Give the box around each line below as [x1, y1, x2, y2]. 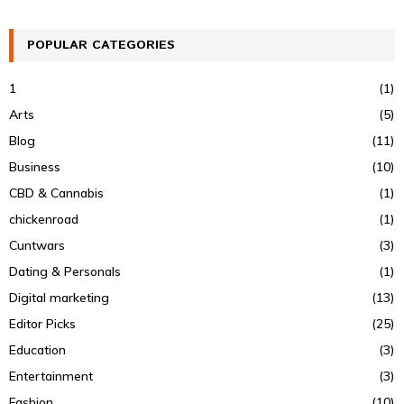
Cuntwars [9, 236, 65, 253]
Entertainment [9, 367, 93, 384]
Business [9, 158, 60, 175]
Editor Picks [9, 315, 76, 332]
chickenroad [9, 210, 78, 227]
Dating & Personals [9, 262, 121, 280]
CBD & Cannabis [9, 184, 104, 201]
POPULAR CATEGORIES [27, 35, 175, 54]
